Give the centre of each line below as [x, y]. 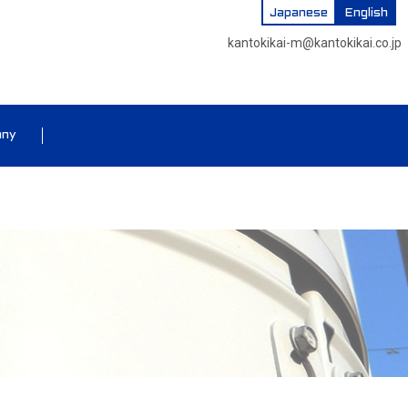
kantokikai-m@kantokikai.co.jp [315, 43]
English [366, 13]
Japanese [298, 13]
